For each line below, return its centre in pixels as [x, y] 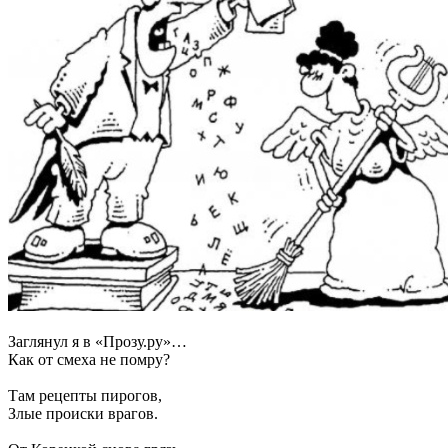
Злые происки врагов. [83, 413]
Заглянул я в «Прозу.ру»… [97, 341]
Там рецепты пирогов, [85, 395]
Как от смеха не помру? [89, 359]
